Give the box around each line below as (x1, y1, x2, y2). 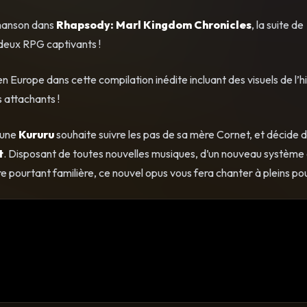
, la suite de (251, 17, 304, 32)
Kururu (19, 127, 54, 141)
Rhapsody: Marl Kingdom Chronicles (56, 17, 251, 32)
